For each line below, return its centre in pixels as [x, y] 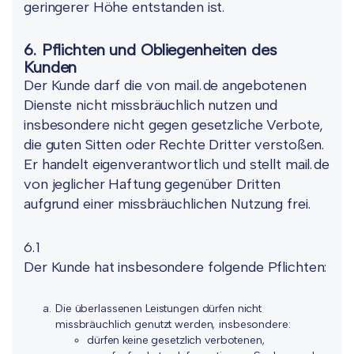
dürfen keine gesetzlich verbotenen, [176, 340]
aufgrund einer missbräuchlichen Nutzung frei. [168, 204]
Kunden [51, 67]
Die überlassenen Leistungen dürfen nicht [158, 309]
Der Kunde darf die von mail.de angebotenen [165, 85]
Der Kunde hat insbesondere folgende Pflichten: [175, 267]
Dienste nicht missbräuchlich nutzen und [151, 105]
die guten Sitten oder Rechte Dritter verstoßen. [175, 145]
